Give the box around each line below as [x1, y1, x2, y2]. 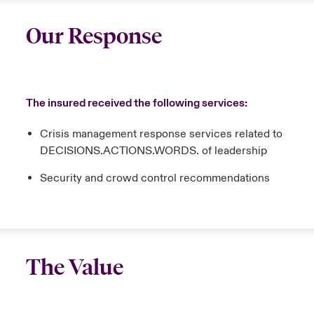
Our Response [25, 23, 162, 49]
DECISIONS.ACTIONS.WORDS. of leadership [39, 144, 267, 158]
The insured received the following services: [25, 96, 247, 110]
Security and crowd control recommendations [39, 171, 270, 185]
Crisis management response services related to [39, 127, 282, 141]
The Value [25, 254, 123, 280]
